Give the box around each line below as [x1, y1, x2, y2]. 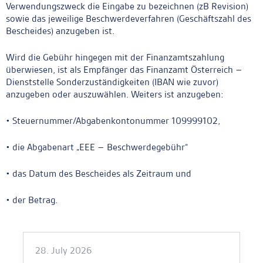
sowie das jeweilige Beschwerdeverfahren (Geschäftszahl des [6, 12, 251, 25]
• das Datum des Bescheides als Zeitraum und [6, 167, 191, 180]
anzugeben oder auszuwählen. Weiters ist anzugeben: [6, 88, 224, 100]
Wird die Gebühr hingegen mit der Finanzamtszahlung [6, 51, 224, 63]
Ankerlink [5, 220, 50, 234]
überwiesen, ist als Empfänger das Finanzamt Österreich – [6, 63, 242, 76]
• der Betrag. [6, 194, 58, 206]
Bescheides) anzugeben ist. [6, 25, 114, 37]
